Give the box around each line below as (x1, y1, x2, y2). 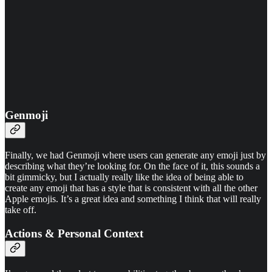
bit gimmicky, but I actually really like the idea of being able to (5, 172, 243, 183)
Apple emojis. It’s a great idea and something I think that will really (5, 194, 261, 205)
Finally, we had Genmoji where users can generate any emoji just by (5, 150, 266, 161)
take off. (5, 205, 36, 216)
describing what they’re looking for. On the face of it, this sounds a (5, 161, 260, 172)
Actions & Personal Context (5, 226, 143, 240)
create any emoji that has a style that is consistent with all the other (5, 183, 257, 194)
